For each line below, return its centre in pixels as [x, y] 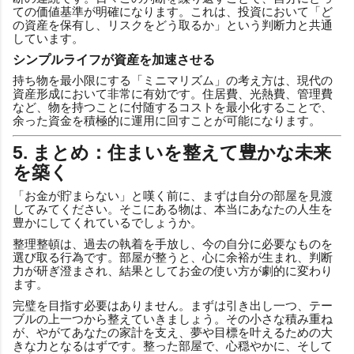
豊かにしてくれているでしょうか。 [107, 222]
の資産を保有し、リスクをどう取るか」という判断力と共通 [173, 24]
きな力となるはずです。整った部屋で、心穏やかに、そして [173, 345]
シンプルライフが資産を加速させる [114, 59]
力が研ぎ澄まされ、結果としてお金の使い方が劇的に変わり [173, 270]
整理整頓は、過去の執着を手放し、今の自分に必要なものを [173, 243]
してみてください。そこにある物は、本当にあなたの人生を [173, 209]
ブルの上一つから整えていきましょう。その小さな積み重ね [173, 318]
